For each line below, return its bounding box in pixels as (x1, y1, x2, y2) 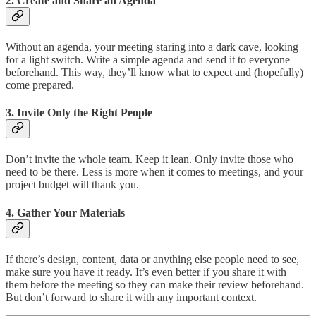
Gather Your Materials (17, 206, 125, 219)
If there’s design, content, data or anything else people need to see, (6, 253, 299, 265)
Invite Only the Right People (17, 107, 152, 119)
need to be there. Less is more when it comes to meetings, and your (6, 166, 303, 178)
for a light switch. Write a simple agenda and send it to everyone (6, 53, 290, 66)
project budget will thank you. (6, 178, 139, 191)
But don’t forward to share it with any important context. (6, 291, 257, 303)
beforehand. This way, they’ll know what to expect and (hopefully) (6, 66, 303, 78)
